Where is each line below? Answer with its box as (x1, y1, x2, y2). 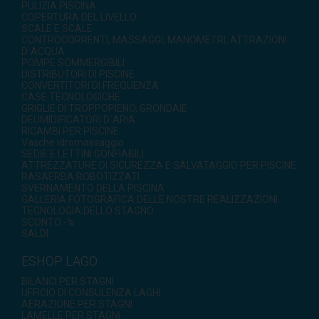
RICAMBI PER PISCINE (21, 125, 119, 137)
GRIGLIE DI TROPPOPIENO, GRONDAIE (21, 102, 187, 114)
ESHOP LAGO (21, 253, 98, 268)
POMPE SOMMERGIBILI (21, 56, 125, 68)
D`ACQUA (21, 45, 65, 57)
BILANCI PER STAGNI (21, 275, 114, 287)
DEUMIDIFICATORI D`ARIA (21, 113, 135, 125)
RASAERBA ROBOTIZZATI (21, 170, 140, 182)
